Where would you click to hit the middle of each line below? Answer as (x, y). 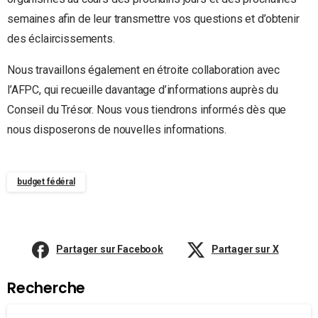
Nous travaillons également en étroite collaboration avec (144, 70)
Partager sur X (245, 250)
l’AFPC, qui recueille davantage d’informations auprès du (143, 90)
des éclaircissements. (61, 39)
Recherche (46, 289)
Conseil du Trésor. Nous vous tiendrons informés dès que (147, 110)
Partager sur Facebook (110, 250)
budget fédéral (46, 182)
